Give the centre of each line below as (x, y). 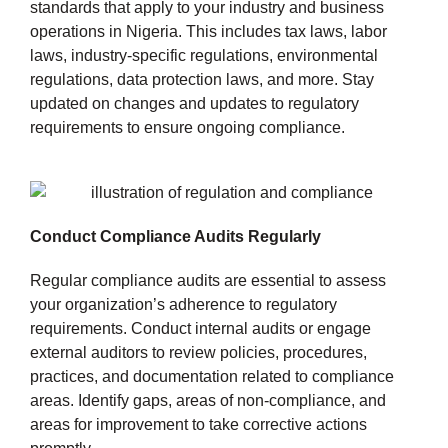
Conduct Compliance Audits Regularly (175, 236)
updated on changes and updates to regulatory (194, 103)
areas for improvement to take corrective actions (198, 424)
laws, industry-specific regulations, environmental (204, 55)
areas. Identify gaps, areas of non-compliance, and (208, 400)
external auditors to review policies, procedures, (198, 352)
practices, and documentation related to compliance (212, 376)
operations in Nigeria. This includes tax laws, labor (208, 31)
